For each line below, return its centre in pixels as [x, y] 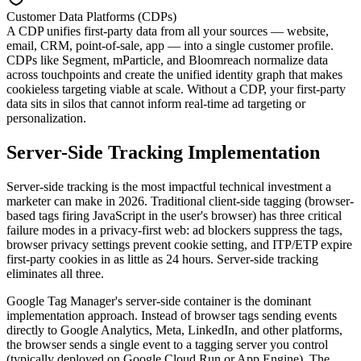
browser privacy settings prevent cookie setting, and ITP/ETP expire [179, 244]
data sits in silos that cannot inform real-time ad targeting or [156, 104]
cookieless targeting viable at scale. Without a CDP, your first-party [176, 89]
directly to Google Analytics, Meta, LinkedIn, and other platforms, [174, 330]
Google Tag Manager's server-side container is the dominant [159, 301]
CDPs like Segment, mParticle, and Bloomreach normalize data [167, 60]
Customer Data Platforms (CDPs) [91, 17]
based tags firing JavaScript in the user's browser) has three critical [174, 215]
